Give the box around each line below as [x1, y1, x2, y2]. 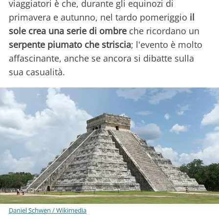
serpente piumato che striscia [9, 38, 131, 50]
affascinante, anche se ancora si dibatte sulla [9, 52, 194, 64]
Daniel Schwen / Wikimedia [9, 206, 87, 215]
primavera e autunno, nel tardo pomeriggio [9, 11, 190, 23]
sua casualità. [9, 66, 65, 78]
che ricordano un [127, 24, 199, 37]
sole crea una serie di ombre [9, 24, 127, 37]
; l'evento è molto [131, 38, 202, 50]
